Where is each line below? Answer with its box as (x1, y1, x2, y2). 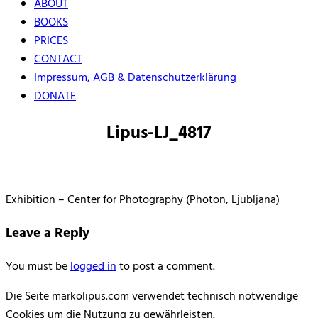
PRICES (34, 32, 68, 51)
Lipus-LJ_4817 (106, 120, 212, 148)
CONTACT (34, 50, 82, 70)
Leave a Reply (6, 222, 89, 244)
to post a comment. (116, 257, 215, 276)
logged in (70, 257, 116, 276)
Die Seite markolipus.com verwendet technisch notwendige (6, 287, 298, 306)
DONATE (34, 87, 76, 106)
